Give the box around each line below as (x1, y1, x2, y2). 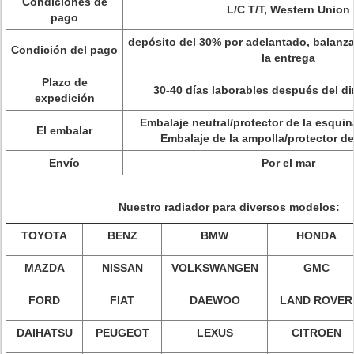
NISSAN (101, 262, 143, 274)
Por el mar (262, 156, 315, 169)
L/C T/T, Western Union (227, 3, 350, 16)
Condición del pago (11, 43, 118, 56)
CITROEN (291, 326, 341, 339)
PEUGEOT (95, 326, 149, 339)
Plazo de (41, 76, 88, 88)
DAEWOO (189, 294, 240, 307)
